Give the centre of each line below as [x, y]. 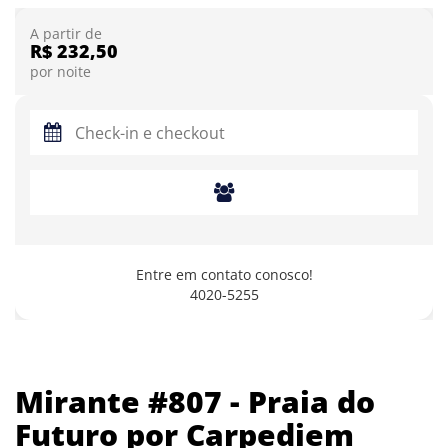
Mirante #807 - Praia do [195, 401]
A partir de [66, 34]
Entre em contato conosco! [224, 274]
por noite [60, 72]
